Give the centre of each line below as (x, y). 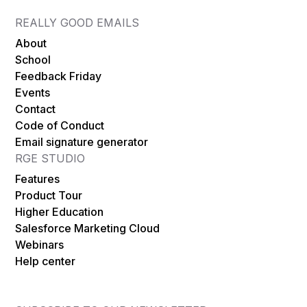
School (33, 60)
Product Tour (49, 196)
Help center (46, 261)
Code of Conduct (60, 126)
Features (38, 179)
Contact (36, 109)
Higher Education (60, 212)
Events (33, 93)
